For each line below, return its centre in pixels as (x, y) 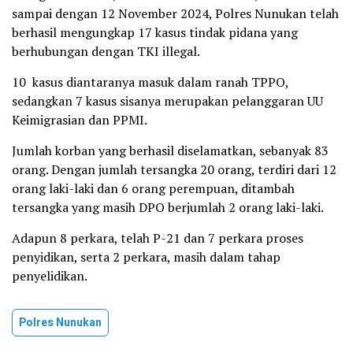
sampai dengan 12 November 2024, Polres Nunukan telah (175, 14)
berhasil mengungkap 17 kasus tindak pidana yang (155, 33)
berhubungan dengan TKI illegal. (106, 52)
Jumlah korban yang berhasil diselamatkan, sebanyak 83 (170, 151)
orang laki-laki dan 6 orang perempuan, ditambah (153, 189)
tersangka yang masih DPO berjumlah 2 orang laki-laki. (168, 208)
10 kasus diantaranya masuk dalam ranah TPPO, (150, 82)
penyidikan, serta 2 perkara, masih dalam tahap (146, 257)
